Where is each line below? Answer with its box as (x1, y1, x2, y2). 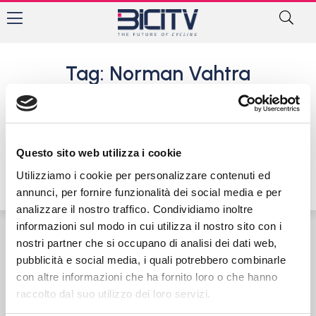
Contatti (42, 248, 75, 257)
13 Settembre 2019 (136, 154, 212, 164)
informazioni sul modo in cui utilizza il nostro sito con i (16, 219, 281, 232)
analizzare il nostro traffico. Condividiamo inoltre (16, 202, 253, 215)
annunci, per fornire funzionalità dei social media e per (16, 186, 281, 198)
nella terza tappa (136, 133, 230, 146)
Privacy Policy (142, 248, 195, 257)
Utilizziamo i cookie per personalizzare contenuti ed (16, 169, 270, 181)
